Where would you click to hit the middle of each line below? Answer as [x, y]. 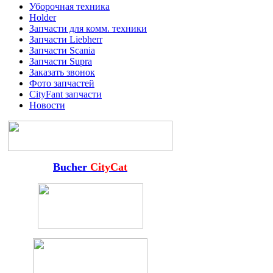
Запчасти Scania [62, 50]
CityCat [109, 167]
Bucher [72, 167]
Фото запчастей [62, 83]
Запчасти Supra [61, 61]
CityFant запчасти [66, 94]
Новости [47, 105]
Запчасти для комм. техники [88, 28]
